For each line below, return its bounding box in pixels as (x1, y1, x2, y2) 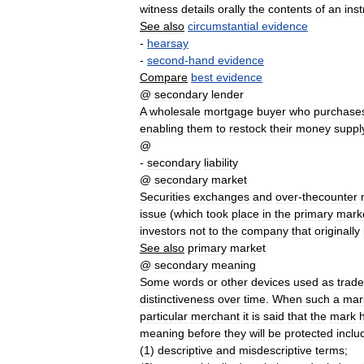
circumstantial (188, 19, 258, 32)
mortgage (204, 105, 253, 118)
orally (218, 2, 245, 15)
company (241, 224, 288, 237)
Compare (140, 71, 188, 84)
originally (314, 224, 360, 237)
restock (229, 122, 266, 135)
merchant (191, 310, 240, 323)
